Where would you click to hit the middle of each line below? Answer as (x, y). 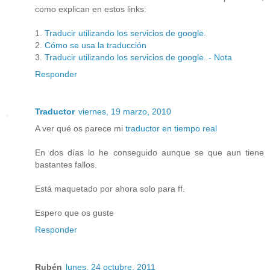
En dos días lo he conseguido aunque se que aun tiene (149, 152)
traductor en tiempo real (171, 128)
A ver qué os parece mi (80, 128)
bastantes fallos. (66, 164)
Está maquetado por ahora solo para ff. (110, 188)
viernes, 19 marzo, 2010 (125, 111)
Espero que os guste (74, 212)
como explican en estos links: (91, 9)
